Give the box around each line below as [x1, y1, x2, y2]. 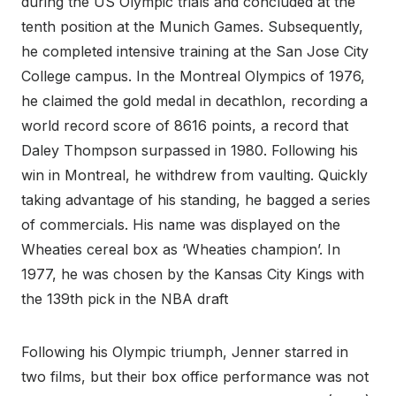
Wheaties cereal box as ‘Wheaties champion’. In [21, 240, 340, 259]
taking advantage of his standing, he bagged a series [21, 191, 370, 209]
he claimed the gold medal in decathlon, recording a [21, 92, 368, 110]
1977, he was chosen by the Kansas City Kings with [21, 265, 364, 284]
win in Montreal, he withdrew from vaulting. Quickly [21, 166, 368, 185]
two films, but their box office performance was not [21, 368, 369, 386]
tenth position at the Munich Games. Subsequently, [21, 18, 363, 36]
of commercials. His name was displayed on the [21, 216, 340, 234]
